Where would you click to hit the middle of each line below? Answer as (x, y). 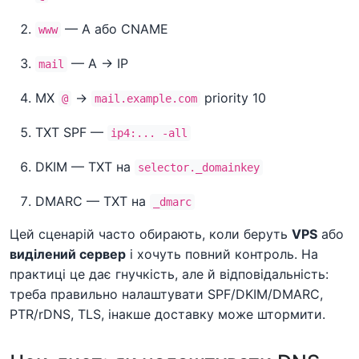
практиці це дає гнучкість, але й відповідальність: (169, 274)
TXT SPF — (71, 132)
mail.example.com (146, 98)
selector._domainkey (199, 167)
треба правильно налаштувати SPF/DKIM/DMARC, (166, 294)
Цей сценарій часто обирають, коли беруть (151, 234)
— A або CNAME (115, 28)
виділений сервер (68, 254)
